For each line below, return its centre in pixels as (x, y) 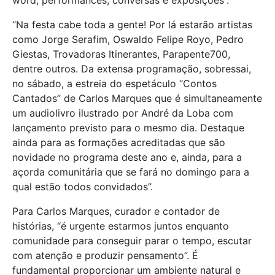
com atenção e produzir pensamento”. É (105, 255)
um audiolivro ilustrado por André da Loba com (123, 113)
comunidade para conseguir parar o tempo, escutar (132, 240)
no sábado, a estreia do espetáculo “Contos (114, 83)
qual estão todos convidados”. (83, 186)
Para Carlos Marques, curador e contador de (116, 211)
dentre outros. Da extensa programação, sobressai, (132, 68)
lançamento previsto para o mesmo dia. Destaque (128, 127)
